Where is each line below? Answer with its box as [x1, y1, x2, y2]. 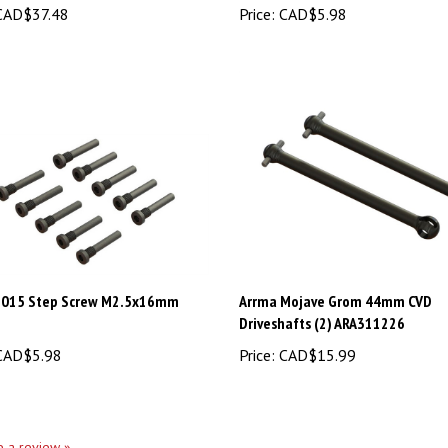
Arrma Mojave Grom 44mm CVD [239, 258, 432, 278]
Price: [239, 312, 275, 332]
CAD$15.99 [275, 312, 356, 332]
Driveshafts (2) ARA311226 [239, 280, 405, 300]
